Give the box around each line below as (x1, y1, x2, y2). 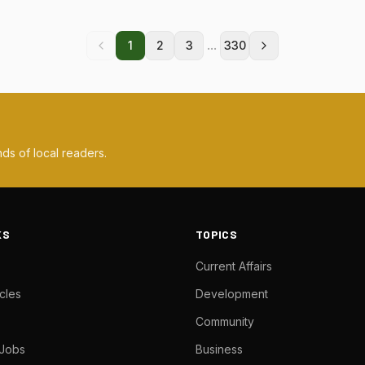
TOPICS (196, 227, 238, 241)
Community (196, 314, 254, 328)
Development (196, 287, 268, 301)
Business (196, 342, 243, 356)
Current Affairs (196, 259, 272, 273)
